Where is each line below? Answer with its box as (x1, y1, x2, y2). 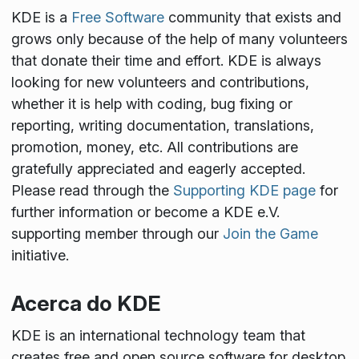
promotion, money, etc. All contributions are (10, 139, 298, 156)
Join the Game (222, 225, 318, 243)
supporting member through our (10, 225, 223, 243)
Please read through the (10, 182, 173, 200)
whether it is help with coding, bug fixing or (10, 95, 292, 113)
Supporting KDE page (172, 182, 316, 200)
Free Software (71, 9, 164, 26)
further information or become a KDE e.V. (10, 204, 280, 221)
